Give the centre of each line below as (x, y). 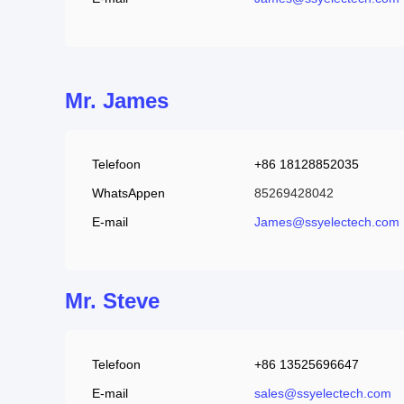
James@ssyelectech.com (327, 222)
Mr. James (117, 101)
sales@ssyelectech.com (323, 393)
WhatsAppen (129, 193)
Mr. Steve (112, 301)
